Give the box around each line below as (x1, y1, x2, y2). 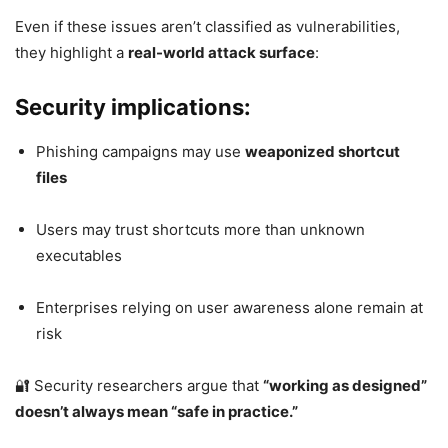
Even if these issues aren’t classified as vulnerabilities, (15, 16, 400, 36)
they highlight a (15, 42, 128, 62)
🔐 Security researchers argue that (15, 375, 263, 395)
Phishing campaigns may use (36, 141, 245, 161)
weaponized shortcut (245, 141, 400, 161)
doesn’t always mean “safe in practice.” (15, 401, 298, 421)
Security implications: (15, 93, 251, 120)
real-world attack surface (128, 42, 315, 62)
